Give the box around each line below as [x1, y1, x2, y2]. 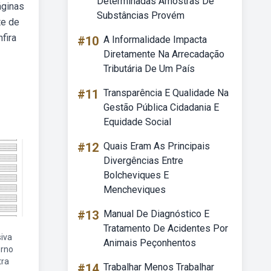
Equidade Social [103, 116, 171, 128]
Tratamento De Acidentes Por [103, 223, 228, 234]
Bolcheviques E [103, 169, 169, 181]
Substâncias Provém [97, 10, 184, 21]
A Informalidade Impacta [103, 34, 207, 45]
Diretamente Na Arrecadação [103, 48, 224, 60]
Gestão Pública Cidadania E [103, 102, 219, 113]
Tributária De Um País [103, 63, 195, 74]
